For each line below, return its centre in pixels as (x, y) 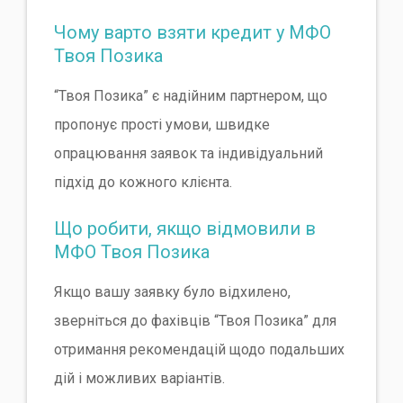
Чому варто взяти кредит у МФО (193, 32)
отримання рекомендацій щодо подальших (199, 349)
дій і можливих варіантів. (139, 378)
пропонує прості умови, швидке (162, 124)
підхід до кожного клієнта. (143, 182)
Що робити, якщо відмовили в (185, 228)
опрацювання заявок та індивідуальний (188, 153)
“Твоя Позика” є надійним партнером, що (191, 95)
